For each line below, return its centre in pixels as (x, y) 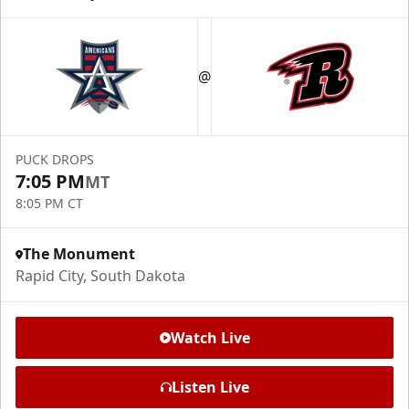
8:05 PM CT (49, 204)
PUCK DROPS (55, 160)
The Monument (79, 254)
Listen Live (210, 388)
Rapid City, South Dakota (100, 276)
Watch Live (210, 338)
